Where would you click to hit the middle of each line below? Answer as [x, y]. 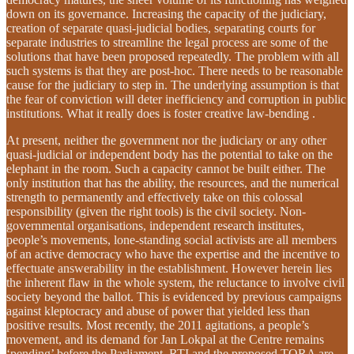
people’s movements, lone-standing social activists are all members [171, 239]
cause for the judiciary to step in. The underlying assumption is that [173, 85]
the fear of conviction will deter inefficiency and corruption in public [176, 99]
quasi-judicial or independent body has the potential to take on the [169, 154]
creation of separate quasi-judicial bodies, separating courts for [161, 28]
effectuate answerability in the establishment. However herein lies [169, 268]
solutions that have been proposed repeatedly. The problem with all [173, 56]
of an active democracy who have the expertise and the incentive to [173, 254]
